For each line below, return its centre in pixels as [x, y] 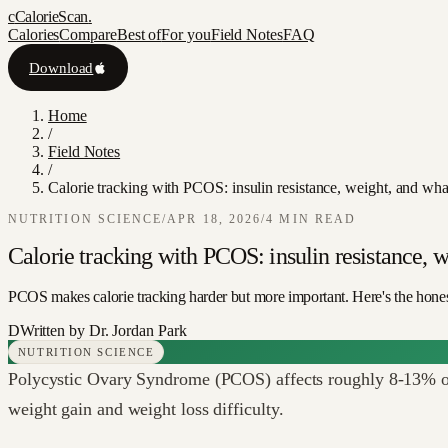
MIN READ [315, 219]
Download [61, 67]
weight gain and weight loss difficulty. [146, 408]
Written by [54, 330]
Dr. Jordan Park [137, 330]
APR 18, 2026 [214, 219]
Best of [139, 34]
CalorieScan [51, 16]
